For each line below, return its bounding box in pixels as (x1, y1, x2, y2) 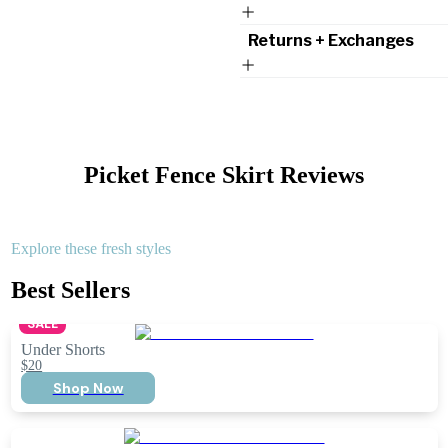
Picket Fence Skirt (84, 162, 274, 189)
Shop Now (52, 379, 124, 398)
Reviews (274, 162, 364, 189)
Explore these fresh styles (10, 240, 171, 258)
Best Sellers (10, 277, 130, 304)
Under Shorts (21, 341, 106, 359)
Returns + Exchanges (248, 31, 414, 51)
